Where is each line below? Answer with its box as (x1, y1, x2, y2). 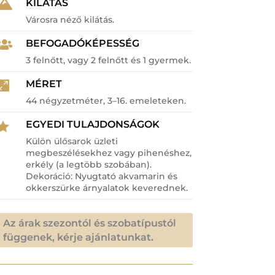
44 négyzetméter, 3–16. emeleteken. (26, 95, 187, 106)
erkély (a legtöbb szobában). (26, 158, 152, 170)
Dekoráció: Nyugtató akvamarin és (26, 170, 178, 182)
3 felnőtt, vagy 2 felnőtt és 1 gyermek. (26, 54, 192, 66)
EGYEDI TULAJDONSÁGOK (26, 118, 160, 130)
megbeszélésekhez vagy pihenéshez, (26, 147, 192, 158)
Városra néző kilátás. (26, 14, 115, 25)
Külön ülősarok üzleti (26, 135, 118, 147)
